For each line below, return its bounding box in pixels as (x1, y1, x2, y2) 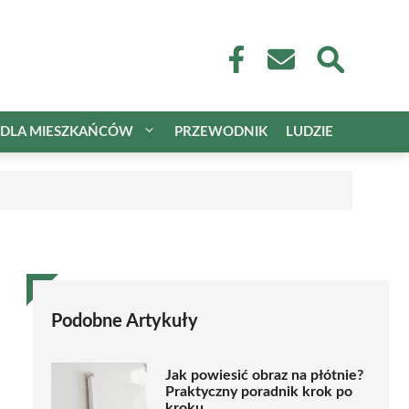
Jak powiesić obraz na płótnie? (165, 368, 363, 383)
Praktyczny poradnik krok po (165, 384, 352, 400)
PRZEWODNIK (174, 124, 267, 139)
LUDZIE (286, 124, 333, 139)
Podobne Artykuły (51, 311, 198, 330)
